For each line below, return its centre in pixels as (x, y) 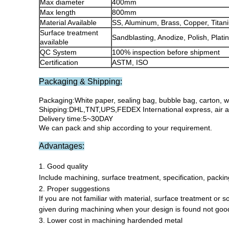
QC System (58, 52)
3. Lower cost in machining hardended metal (111, 220)
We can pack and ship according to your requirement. (125, 128)
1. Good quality (63, 166)
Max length (58, 12)
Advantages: (62, 146)
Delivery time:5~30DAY (76, 119)
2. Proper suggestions (74, 189)
